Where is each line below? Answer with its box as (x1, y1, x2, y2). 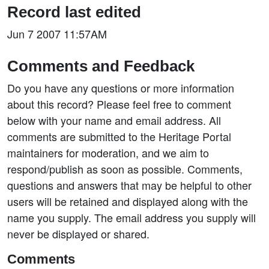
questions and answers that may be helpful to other (7, 177, 252, 193)
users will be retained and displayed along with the (7, 193, 248, 209)
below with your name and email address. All (7, 112, 221, 128)
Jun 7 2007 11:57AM (7, 26, 107, 41)
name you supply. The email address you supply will (7, 210, 256, 225)
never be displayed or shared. (7, 226, 150, 241)
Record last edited (7, 4, 141, 20)
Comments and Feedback (7, 58, 195, 74)
